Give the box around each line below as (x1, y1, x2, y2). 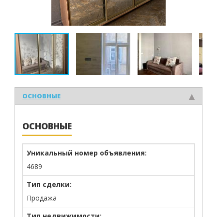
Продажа (27, 193, 57, 202)
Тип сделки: (27, 180, 72, 189)
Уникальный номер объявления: (27, 148, 147, 157)
